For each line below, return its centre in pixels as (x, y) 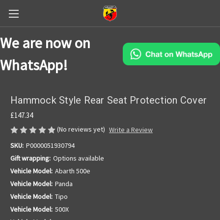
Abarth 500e (72, 171)
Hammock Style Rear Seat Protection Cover (109, 100)
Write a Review (131, 130)
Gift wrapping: (30, 158)
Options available (78, 158)
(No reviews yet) (81, 129)
